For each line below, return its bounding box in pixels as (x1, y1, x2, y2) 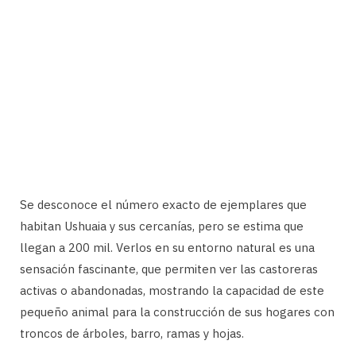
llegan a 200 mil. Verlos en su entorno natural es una (20, 239, 315, 255)
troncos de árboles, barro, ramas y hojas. (20, 325, 244, 341)
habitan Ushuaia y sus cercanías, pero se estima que (20, 218, 304, 234)
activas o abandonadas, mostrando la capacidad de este (20, 282, 324, 298)
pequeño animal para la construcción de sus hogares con (20, 304, 335, 319)
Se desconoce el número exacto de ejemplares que (20, 196, 307, 212)
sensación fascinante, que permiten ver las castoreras (20, 261, 318, 277)
